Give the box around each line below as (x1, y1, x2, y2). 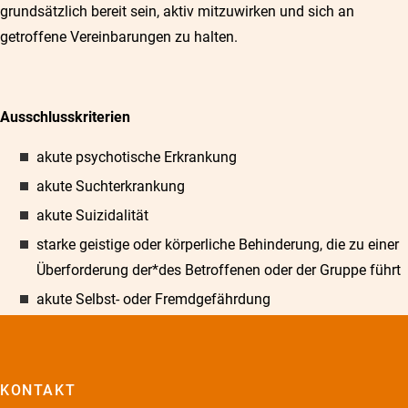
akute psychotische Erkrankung (36, 148, 237, 166)
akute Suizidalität (36, 207, 148, 224)
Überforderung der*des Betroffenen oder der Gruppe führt (36, 261, 404, 279)
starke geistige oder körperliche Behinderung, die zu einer (36, 236, 399, 253)
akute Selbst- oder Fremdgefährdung (36, 291, 270, 308)
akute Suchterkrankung (36, 178, 185, 195)
